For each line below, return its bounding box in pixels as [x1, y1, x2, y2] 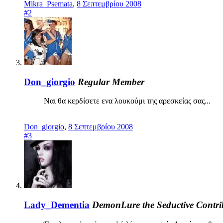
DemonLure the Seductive [92, 199, 194, 210]
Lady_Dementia [24, 199, 90, 210]
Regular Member [78, 76, 144, 87]
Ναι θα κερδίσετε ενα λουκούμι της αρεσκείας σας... [44, 97, 217, 106]
